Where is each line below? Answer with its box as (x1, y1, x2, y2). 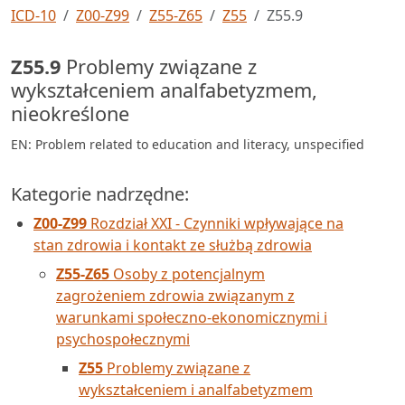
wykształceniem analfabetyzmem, (11, 77, 317, 103)
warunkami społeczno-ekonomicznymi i (56, 307, 327, 327)
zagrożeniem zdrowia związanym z (56, 286, 295, 306)
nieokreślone (11, 100, 129, 127)
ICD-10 (11, 5, 56, 25)
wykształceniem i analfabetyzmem (79, 380, 313, 400)
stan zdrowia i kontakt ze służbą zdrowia (33, 235, 312, 255)
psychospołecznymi (56, 329, 190, 349)
